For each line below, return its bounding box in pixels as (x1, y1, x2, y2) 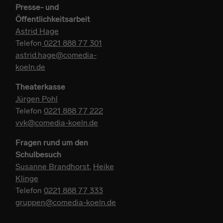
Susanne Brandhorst (15, 162, 90, 171)
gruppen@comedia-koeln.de (15, 198, 116, 207)
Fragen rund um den (15, 138, 88, 147)
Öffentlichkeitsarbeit (15, 14, 90, 24)
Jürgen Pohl (15, 94, 58, 104)
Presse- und (15, 2, 59, 12)
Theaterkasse (15, 82, 65, 92)
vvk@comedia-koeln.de (15, 118, 98, 127)
